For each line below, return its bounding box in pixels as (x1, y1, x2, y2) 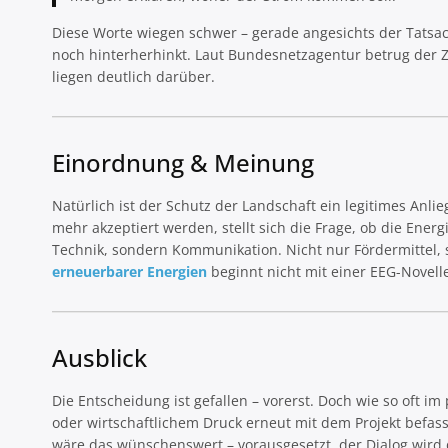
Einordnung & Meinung (52, 146, 314, 180)
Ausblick (52, 341, 147, 375)
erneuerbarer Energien (52, 262, 207, 282)
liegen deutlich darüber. (52, 67, 215, 87)
